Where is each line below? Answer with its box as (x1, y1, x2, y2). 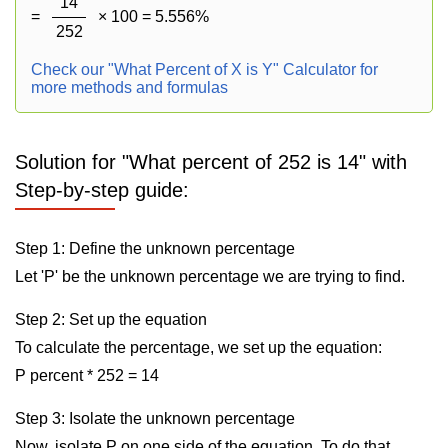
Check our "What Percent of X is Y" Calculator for (31, 61, 378, 78)
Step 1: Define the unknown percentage (15, 240, 295, 257)
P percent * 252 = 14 (15, 367, 159, 384)
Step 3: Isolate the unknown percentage (15, 410, 295, 427)
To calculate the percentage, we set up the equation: (15, 339, 382, 356)
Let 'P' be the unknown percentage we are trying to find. (15, 268, 405, 285)
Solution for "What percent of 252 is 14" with (15, 151, 407, 173)
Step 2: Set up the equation (15, 311, 207, 328)
